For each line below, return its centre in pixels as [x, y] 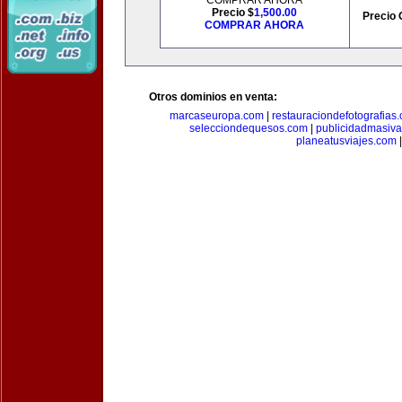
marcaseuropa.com [216, 116]
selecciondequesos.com [249, 128]
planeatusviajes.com [346, 141]
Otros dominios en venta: [213, 97]
